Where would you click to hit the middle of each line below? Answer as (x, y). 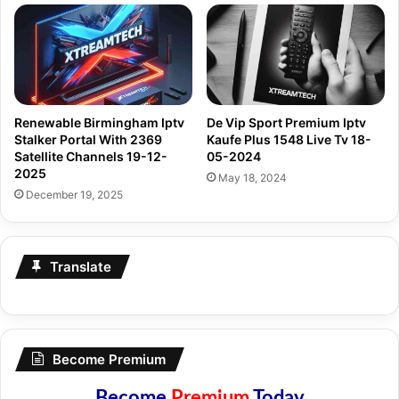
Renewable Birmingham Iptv (99, 122)
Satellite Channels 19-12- (91, 156)
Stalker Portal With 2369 (88, 139)
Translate (81, 266)
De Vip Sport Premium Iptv (286, 122)
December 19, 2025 (74, 194)
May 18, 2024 (252, 177)
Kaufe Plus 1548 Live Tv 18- (289, 139)
